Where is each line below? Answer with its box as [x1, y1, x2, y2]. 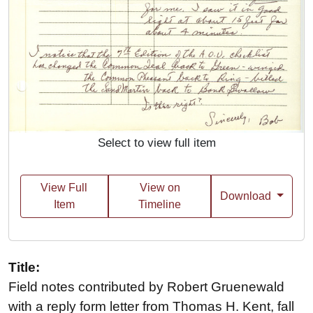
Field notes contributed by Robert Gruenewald [8, 279, 284, 295]
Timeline [138, 198, 182, 211]
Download [220, 190, 275, 203]
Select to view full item [97, 136, 216, 150]
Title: [8, 260, 40, 275]
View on [139, 182, 180, 194]
